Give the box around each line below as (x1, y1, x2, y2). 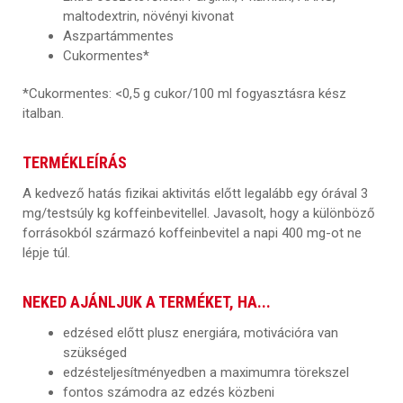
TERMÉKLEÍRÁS (22, 152, 127, 172)
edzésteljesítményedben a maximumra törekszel (63, 363, 349, 381)
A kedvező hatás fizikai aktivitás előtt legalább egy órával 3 (22, 184, 368, 201)
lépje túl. (22, 244, 70, 261)
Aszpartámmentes (63, 27, 174, 44)
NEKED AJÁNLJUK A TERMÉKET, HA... (22, 291, 271, 311)
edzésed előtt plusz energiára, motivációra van (63, 324, 338, 341)
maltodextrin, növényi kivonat (63, 7, 234, 24)
